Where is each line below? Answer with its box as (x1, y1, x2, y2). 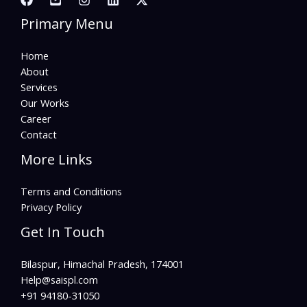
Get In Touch (21, 222, 105, 241)
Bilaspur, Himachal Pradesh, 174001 (21, 257, 184, 271)
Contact (21, 127, 57, 141)
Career (21, 111, 51, 125)
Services (21, 79, 58, 94)
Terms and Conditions (21, 184, 122, 198)
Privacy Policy (21, 199, 82, 214)
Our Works (21, 95, 69, 110)
